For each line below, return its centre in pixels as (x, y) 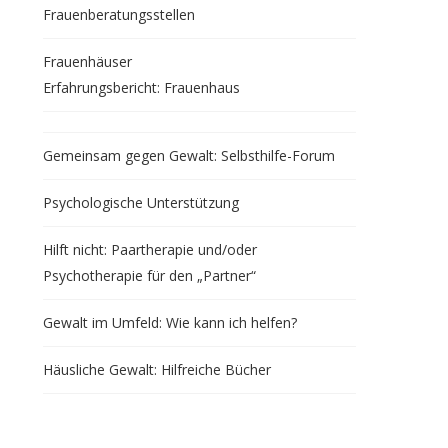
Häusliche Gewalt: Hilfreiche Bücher (156, 369)
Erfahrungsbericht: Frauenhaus (141, 87)
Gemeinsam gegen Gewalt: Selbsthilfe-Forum (188, 155)
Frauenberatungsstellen (118, 14)
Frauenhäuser (87, 61)
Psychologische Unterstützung (140, 202)
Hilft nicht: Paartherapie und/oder (149, 249)
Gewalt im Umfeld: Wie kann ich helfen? (169, 322)
